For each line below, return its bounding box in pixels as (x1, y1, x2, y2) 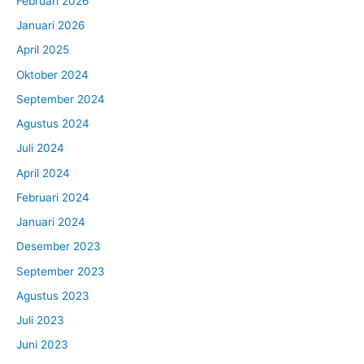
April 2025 (16, 43, 69, 57)
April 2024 (16, 166, 70, 180)
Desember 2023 (16, 240, 101, 253)
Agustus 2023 (16, 288, 89, 302)
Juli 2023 (16, 314, 64, 327)
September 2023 (16, 264, 105, 278)
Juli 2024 (16, 141, 64, 155)
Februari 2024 (16, 190, 89, 204)
